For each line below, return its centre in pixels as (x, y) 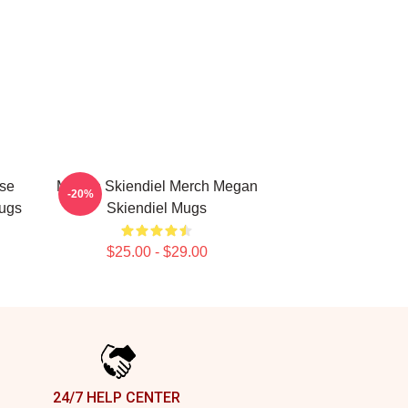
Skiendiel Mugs (157, 208)
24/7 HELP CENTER (117, 398)
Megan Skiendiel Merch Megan (157, 186)
